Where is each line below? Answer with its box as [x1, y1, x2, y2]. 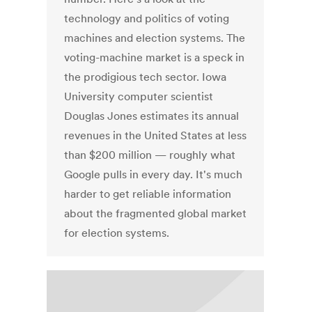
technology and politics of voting [64, 11, 230, 26]
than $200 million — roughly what [64, 148, 236, 162]
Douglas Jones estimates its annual [64, 109, 240, 123]
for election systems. [64, 226, 170, 240]
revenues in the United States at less [64, 128, 247, 143]
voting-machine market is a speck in [64, 50, 245, 65]
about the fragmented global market [64, 206, 247, 221]
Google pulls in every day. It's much [64, 167, 243, 182]
